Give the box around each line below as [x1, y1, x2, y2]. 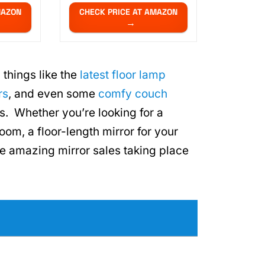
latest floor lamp [80, 68, 166, 82]
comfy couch [98, 87, 167, 101]
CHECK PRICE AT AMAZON [79, 7, 178, 18]
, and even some [8, 87, 98, 101]
